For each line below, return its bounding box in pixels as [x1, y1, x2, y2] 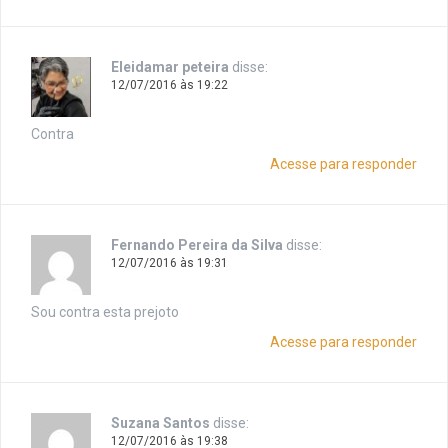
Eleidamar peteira [111, 59, 229, 76]
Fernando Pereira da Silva [111, 237, 283, 254]
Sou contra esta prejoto [31, 304, 179, 321]
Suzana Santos [111, 415, 210, 432]
